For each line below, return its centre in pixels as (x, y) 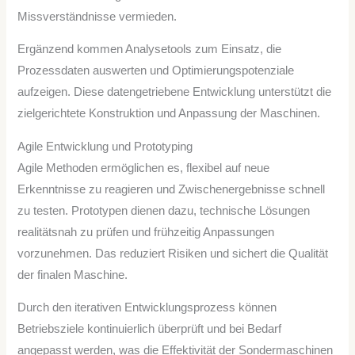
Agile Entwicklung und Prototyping (105, 146)
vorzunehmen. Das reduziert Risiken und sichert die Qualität (173, 253)
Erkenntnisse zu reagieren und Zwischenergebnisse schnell (172, 189)
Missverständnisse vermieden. (97, 16)
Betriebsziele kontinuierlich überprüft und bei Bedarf (150, 329)
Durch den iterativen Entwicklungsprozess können (147, 308)
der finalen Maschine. (73, 275)
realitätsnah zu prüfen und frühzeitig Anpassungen (146, 232)
